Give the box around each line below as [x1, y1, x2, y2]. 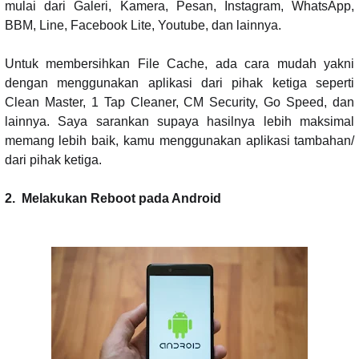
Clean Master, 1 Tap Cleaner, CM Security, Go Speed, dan [4, 95, 355, 109]
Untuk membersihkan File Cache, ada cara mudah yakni [4, 56, 355, 71]
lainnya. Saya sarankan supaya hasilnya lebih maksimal [4, 114, 355, 128]
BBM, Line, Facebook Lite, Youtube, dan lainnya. [4, 18, 281, 32]
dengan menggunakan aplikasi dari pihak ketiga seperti [4, 75, 355, 90]
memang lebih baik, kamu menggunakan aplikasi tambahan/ [4, 133, 355, 147]
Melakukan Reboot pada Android [21, 191, 221, 205]
